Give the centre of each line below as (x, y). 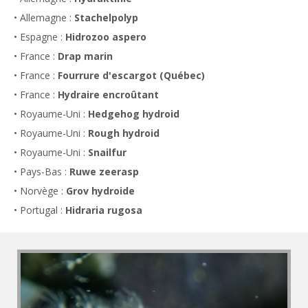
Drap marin (85, 56)
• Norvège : (40, 191)
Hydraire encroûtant (108, 95)
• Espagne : (40, 37)
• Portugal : (40, 210)
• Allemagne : (44, 18)
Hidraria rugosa (104, 210)
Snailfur (109, 152)
